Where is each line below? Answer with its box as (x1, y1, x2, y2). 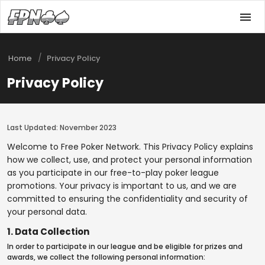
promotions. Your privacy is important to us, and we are (7, 180, 237, 192)
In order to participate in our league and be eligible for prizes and (7, 241, 243, 251)
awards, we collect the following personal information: (7, 252, 205, 262)
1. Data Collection (7, 225, 89, 238)
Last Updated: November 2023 (7, 122, 117, 132)
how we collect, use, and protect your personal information (7, 154, 252, 166)
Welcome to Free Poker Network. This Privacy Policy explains (7, 141, 253, 153)
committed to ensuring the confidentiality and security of (7, 193, 248, 205)
